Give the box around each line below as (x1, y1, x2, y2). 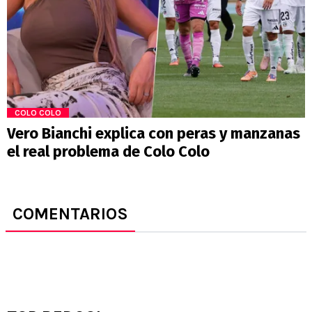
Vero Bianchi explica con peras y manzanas (7, 124, 300, 143)
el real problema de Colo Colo (7, 142, 210, 162)
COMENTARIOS (13, 204, 128, 224)
